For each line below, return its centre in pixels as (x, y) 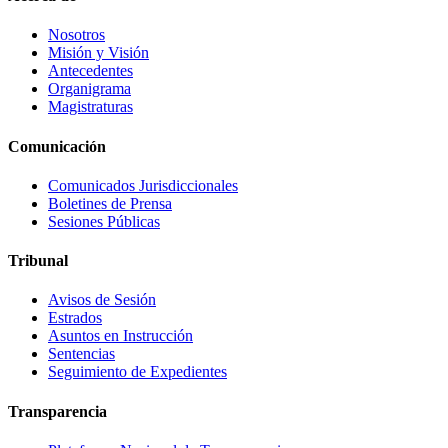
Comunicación (57, 146)
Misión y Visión (98, 53)
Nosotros (76, 35)
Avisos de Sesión (102, 300)
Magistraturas (90, 107)
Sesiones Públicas (104, 221)
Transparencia (57, 411)
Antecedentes (90, 71)
